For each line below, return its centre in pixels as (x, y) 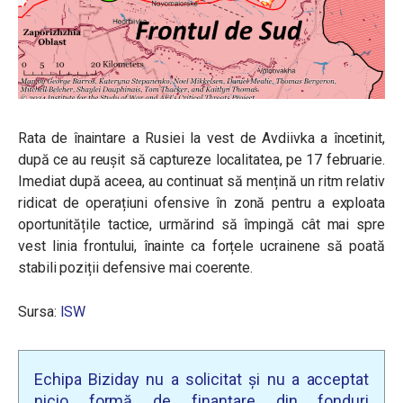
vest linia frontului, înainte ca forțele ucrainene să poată (201, 246)
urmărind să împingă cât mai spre (269, 224)
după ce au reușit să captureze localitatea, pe (161, 159)
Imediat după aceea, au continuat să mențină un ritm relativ (201, 181)
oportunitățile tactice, (85, 224)
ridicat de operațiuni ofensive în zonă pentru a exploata (201, 202)
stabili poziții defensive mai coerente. (136, 267)
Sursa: (39, 311)
